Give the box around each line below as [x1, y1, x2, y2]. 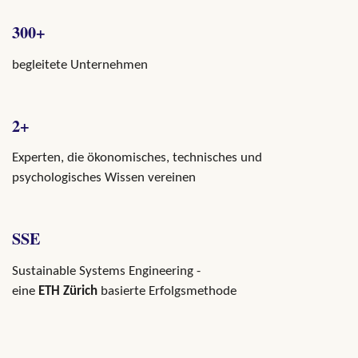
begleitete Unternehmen [12, 58, 148, 72]
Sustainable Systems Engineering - [12, 265, 201, 279]
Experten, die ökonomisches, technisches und [12, 152, 262, 165]
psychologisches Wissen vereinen [12, 172, 199, 185]
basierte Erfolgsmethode [97, 285, 237, 299]
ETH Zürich [38, 285, 97, 299]
